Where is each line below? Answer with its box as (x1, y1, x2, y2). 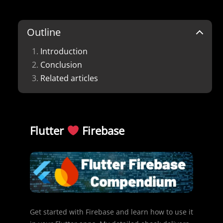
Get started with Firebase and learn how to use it (30, 207, 193, 217)
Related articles (40, 72, 98, 84)
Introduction (40, 45, 88, 57)
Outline (27, 25, 61, 39)
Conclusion (40, 59, 82, 70)
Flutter (30, 122, 67, 138)
